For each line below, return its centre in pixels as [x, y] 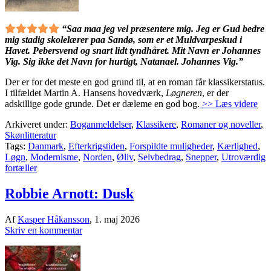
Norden [97, 157]
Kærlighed [237, 146]
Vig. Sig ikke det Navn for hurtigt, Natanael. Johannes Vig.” [124, 62]
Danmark [46, 146]
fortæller [21, 168]
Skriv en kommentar [44, 230]
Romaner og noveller [221, 125]
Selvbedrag [159, 157]
